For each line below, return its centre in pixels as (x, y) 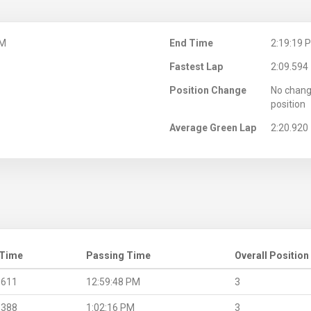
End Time (191, 43)
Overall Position (272, 255)
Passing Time (118, 255)
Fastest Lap (196, 66)
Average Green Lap (213, 127)
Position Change (208, 90)
